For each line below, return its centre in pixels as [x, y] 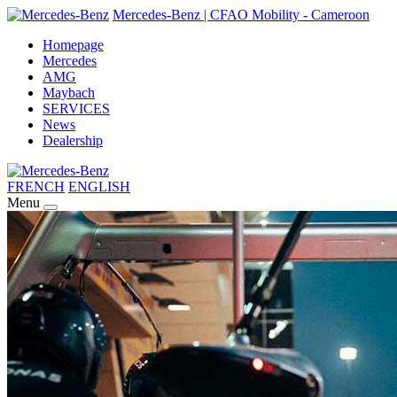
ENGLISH [99, 187]
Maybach [69, 93]
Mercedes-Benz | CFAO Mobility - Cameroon [241, 15]
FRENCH [36, 187]
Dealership [73, 140]
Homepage [73, 45]
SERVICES [76, 109]
